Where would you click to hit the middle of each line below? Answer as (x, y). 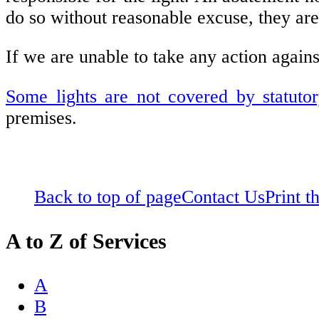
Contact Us (223, 197)
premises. (41, 117)
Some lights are (71, 96)
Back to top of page (108, 197)
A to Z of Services (86, 241)
